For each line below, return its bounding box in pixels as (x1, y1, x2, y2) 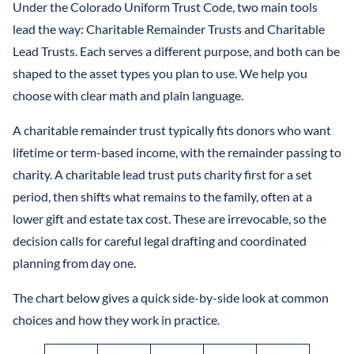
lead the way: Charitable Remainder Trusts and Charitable (13, 21, 325, 37)
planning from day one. (13, 255, 136, 271)
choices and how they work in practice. (13, 312, 220, 328)
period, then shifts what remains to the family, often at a (13, 189, 312, 205)
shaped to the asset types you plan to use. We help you (13, 66, 307, 81)
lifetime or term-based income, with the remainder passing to (13, 145, 341, 160)
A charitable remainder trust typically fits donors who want (13, 122, 331, 138)
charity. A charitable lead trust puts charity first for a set (13, 167, 312, 183)
